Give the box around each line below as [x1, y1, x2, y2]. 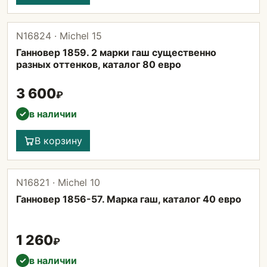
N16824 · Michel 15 [16, 30, 102, 42]
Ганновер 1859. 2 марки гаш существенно [16, 46, 216, 58]
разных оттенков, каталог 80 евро [16, 58, 181, 70]
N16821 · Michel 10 [16, 176, 100, 188]
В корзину [35, 135, 82, 147]
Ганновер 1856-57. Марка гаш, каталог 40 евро [16, 193, 241, 205]
